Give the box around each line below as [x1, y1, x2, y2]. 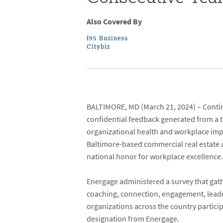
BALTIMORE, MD [87, 102, 140, 112]
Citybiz [87, 42, 111, 51]
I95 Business [87, 34, 128, 43]
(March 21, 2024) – [139, 102, 203, 112]
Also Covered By [87, 16, 142, 27]
